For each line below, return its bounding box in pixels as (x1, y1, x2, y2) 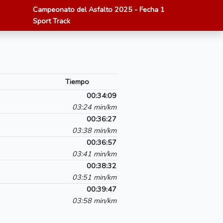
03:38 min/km (72, 125, 116, 135)
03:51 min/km (72, 172, 116, 182)
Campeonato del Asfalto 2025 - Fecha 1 (33, 4, 165, 14)
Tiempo (65, 77, 89, 87)
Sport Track (33, 16, 70, 26)
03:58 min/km (72, 196, 116, 206)
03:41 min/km (72, 149, 116, 159)
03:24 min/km (72, 102, 116, 112)
